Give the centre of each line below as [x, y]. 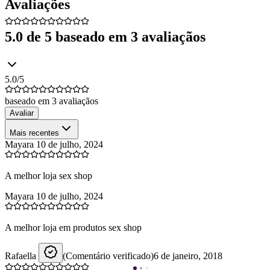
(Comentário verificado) [108, 256]
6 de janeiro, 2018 [188, 256]
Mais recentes [34, 133]
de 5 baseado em [75, 36]
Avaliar [22, 113]
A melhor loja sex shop [49, 175]
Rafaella [20, 256]
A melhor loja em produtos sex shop [73, 227]
